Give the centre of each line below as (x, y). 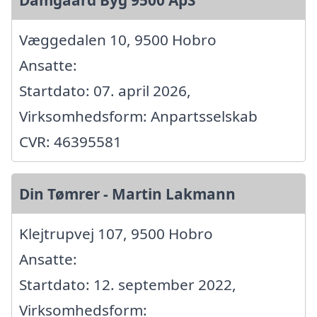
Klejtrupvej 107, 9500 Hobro (116, 234)
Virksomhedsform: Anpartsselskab (138, 116)
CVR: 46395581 (70, 142)
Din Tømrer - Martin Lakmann (127, 194)
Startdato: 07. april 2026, (105, 91)
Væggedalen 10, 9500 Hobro (118, 40)
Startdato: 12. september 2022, (128, 285)
